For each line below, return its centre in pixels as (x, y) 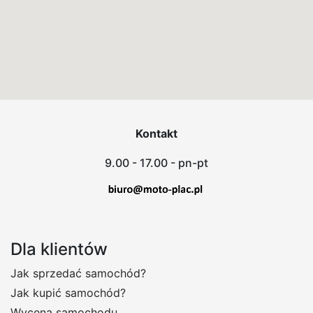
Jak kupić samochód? (68, 293)
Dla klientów (59, 249)
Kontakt (156, 133)
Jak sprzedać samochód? (78, 274)
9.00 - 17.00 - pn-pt (156, 162)
